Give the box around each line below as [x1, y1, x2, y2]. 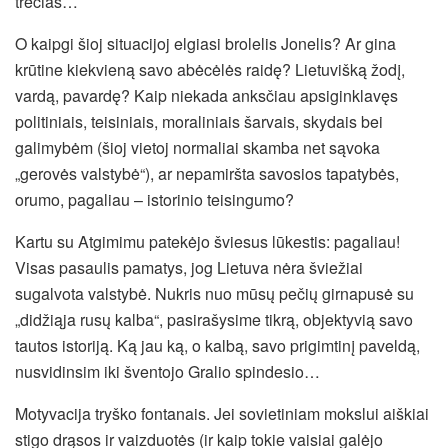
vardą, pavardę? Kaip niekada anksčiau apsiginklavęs [15, 83, 398, 107]
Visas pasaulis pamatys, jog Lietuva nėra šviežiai [15, 255, 363, 279]
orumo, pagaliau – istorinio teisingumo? [15, 187, 294, 211]
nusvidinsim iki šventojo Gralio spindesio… [15, 359, 320, 383]
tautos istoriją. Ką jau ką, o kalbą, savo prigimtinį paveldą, [15, 333, 420, 357]
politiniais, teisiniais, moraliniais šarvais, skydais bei [15, 109, 383, 133]
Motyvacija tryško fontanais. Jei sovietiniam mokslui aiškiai [15, 401, 429, 425]
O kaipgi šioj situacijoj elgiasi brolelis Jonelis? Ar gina [15, 31, 396, 55]
